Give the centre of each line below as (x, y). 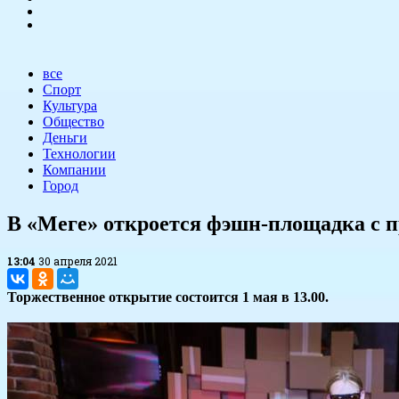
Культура (70, 106)
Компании (74, 170)
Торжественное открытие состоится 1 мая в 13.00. (168, 297)
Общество (73, 122)
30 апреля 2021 (78, 261)
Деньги (65, 138)
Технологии (79, 154)
